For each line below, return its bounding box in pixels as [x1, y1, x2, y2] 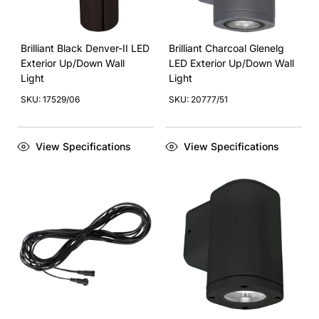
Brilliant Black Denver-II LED [21, 42, 150, 54]
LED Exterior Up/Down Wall [169, 57, 294, 69]
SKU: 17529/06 [21, 94, 80, 105]
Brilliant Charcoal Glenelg [169, 42, 284, 54]
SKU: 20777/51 [169, 94, 228, 105]
